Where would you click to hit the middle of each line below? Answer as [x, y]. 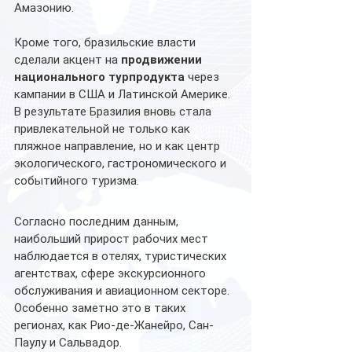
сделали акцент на [68, 59]
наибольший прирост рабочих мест [113, 238]
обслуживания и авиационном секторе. [123, 290]
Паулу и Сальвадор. [68, 342]
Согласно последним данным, [98, 221]
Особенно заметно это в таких [101, 308]
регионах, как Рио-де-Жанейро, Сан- [114, 325]
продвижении [163, 59]
